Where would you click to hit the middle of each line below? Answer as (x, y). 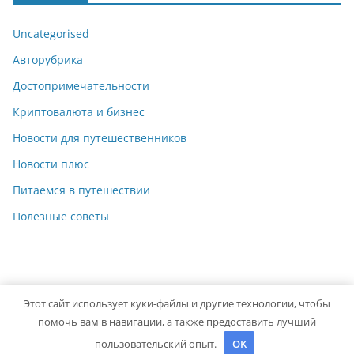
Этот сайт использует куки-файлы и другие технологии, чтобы (177, 303)
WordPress (41, 338)
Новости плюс (51, 164)
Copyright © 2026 (60, 318)
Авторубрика (48, 60)
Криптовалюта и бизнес (79, 112)
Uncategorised (51, 34)
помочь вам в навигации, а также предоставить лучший (177, 321)
